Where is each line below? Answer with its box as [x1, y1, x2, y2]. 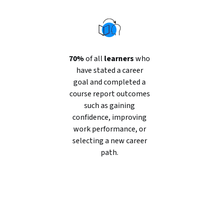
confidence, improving [72, 112, 147, 123]
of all [84, 53, 104, 64]
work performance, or [73, 124, 146, 134]
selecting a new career [72, 135, 147, 146]
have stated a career [76, 65, 143, 76]
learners [104, 53, 134, 64]
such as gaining [84, 100, 135, 111]
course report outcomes [69, 88, 150, 99]
